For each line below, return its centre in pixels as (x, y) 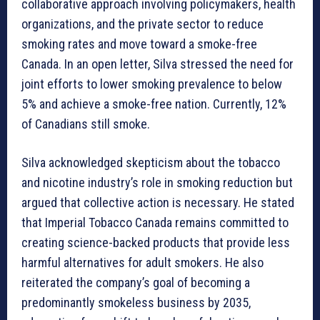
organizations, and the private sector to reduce (142, 24)
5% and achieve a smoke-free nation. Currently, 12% (154, 104)
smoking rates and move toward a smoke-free (139, 44)
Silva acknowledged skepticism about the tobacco (151, 163)
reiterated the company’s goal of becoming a (136, 283)
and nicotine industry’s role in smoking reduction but (157, 183)
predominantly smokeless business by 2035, (136, 303)
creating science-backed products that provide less (156, 243)
